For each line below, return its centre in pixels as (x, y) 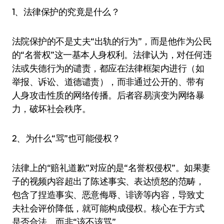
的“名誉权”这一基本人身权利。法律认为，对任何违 (112, 55)
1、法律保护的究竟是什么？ (66, 12)
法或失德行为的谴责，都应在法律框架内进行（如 (108, 68)
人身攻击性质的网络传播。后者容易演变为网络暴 (108, 95)
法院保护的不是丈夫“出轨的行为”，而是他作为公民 (112, 41)
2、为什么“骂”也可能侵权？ (66, 138)
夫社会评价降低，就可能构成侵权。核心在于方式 (108, 208)
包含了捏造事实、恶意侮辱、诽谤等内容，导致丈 (108, 195)
